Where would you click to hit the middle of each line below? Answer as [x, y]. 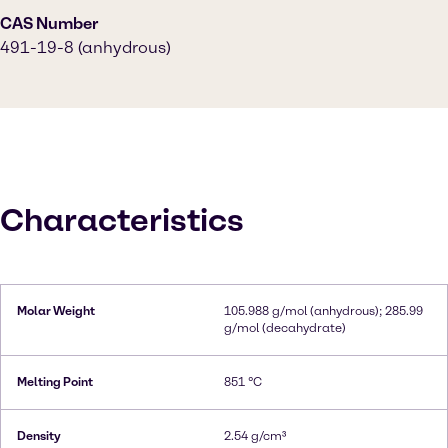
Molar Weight [56, 311]
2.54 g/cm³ [255, 436]
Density [39, 436]
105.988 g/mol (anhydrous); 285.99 [323, 311]
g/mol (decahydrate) [285, 328]
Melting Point [55, 382]
